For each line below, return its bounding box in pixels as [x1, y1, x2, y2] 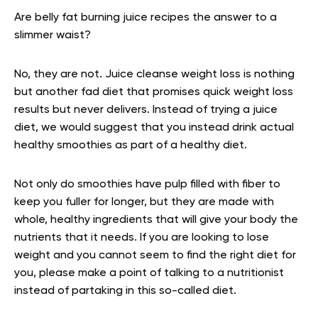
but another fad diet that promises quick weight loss [14, 86, 293, 98]
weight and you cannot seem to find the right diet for [14, 249, 296, 261]
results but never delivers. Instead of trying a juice [14, 104, 278, 116]
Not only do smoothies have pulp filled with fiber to [14, 178, 280, 190]
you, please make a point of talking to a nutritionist [14, 267, 284, 279]
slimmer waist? [14, 29, 91, 41]
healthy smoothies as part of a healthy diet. [14, 139, 247, 151]
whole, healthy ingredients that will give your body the [14, 214, 298, 226]
